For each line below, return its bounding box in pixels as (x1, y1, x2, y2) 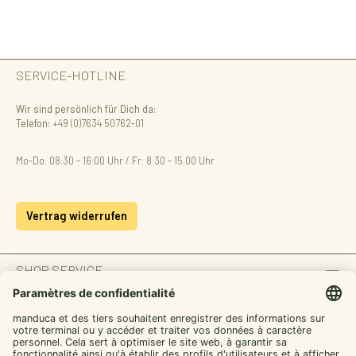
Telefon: (16, 117, 50, 130)
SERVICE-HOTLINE (16, 67, 126, 83)
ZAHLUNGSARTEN (16, 327, 122, 343)
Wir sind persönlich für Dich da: (16, 103, 156, 116)
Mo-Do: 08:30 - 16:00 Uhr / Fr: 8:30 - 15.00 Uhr (16, 154, 215, 167)
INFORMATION (16, 295, 99, 311)
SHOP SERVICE (16, 262, 103, 278)
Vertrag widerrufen (26, 209, 127, 223)
